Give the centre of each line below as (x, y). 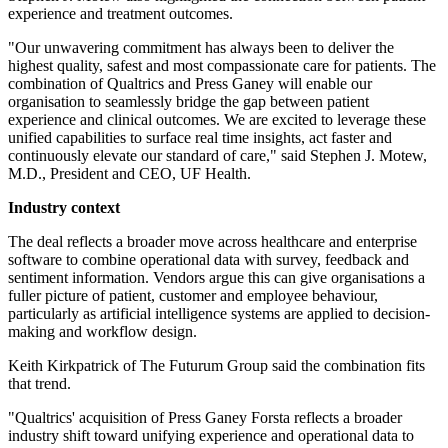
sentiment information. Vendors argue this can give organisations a (216, 278)
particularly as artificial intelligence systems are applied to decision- (219, 314)
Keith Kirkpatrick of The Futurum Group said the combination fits (216, 366)
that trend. (39, 384)
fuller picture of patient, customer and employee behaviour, (193, 296)
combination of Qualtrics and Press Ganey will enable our (190, 84)
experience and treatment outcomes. (120, 14)
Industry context (64, 208)
